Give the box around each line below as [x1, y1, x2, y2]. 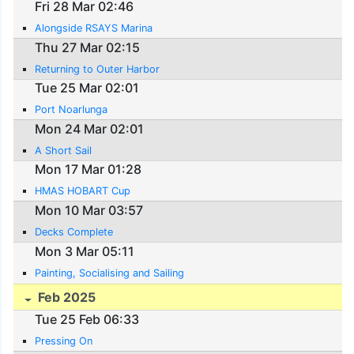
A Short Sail [35, 144, 92, 156]
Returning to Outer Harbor [35, 62, 160, 75]
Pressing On [35, 334, 93, 347]
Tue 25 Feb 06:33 [35, 311, 140, 327]
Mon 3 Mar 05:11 [35, 243, 135, 259]
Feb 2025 [35, 289, 96, 306]
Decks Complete [35, 225, 114, 238]
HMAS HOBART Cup [35, 185, 131, 198]
